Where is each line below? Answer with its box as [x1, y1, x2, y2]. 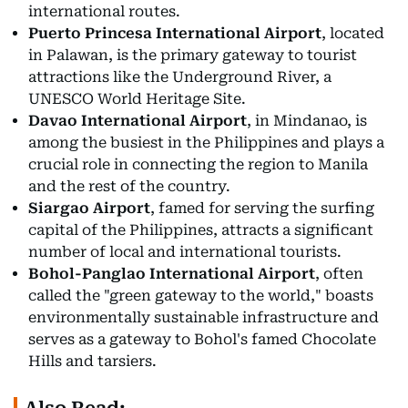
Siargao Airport [28, 199, 150, 217]
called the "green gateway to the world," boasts [28, 287, 373, 304]
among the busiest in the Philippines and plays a [28, 134, 384, 151]
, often [315, 265, 363, 282]
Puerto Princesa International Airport [28, 25, 321, 42]
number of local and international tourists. [28, 243, 342, 260]
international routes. [28, 3, 180, 20]
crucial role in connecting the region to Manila [28, 156, 368, 173]
